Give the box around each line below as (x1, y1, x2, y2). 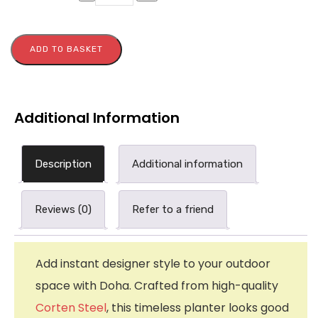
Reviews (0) (35, 202, 92, 216)
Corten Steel (35, 299, 106, 316)
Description (35, 157, 92, 170)
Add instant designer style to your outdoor (35, 255, 270, 272)
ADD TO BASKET (30, 43, 103, 54)
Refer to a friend (132, 202, 214, 216)
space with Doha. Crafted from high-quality (35, 277, 278, 294)
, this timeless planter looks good (106, 299, 289, 316)
